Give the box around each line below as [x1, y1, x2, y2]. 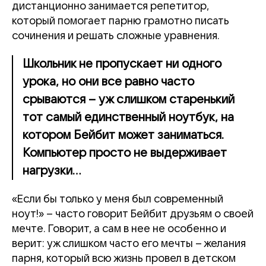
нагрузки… [23, 164, 81, 178]
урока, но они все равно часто [23, 75, 194, 88]
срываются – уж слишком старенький [23, 93, 235, 106]
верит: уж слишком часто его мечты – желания [12, 237, 246, 249]
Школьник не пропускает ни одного [23, 57, 221, 71]
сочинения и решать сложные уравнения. [12, 30, 220, 42]
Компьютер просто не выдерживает [23, 146, 227, 160]
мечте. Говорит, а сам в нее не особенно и [12, 223, 226, 235]
